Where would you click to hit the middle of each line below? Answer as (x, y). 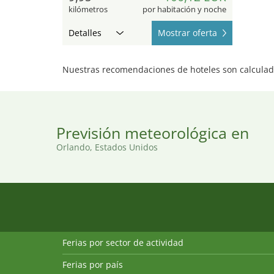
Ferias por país (93, 264)
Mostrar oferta (187, 32)
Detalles (85, 32)
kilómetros (88, 9)
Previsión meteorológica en (153, 132)
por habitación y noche (184, 9)
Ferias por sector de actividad (123, 242)
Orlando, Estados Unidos (107, 147)
